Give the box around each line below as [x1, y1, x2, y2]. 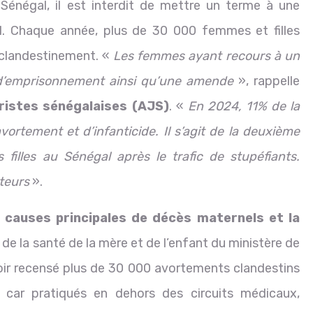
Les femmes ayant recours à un [113, 48, 300, 64]
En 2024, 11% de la [188, 99, 300, 115]
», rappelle [233, 73, 300, 89]
